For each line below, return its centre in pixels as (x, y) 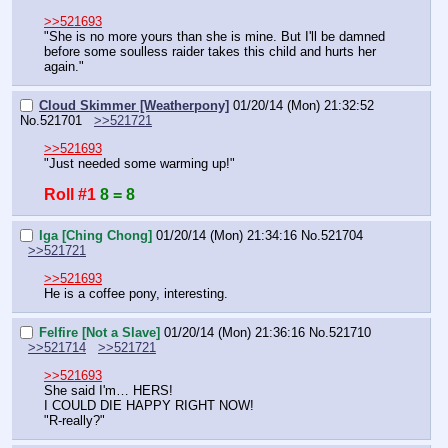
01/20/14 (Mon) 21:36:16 (234, 332)
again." (64, 67)
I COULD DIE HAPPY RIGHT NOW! (149, 406)
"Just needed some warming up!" (139, 164)
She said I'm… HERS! (108, 391)
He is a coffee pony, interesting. (136, 294)
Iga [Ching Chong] (95, 235)
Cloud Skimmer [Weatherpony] (134, 106)
